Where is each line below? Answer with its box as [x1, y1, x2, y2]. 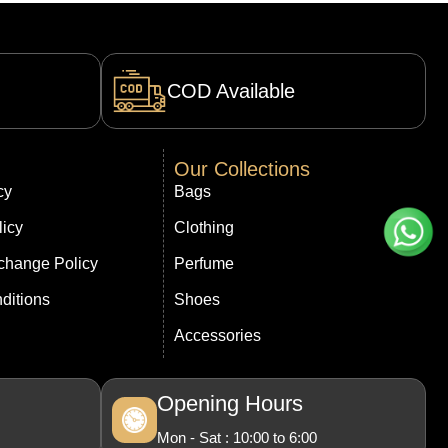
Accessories [173, 327, 261, 345]
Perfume [173, 255, 234, 273]
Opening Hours [157, 391, 304, 417]
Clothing [173, 219, 234, 237]
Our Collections [173, 158, 310, 181]
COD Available [166, 80, 295, 103]
